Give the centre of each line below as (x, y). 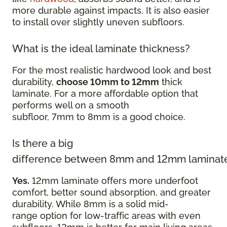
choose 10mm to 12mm (108, 82)
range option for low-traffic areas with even (106, 215)
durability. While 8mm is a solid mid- (90, 204)
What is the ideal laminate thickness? (102, 48)
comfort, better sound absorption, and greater (111, 192)
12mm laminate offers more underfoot (114, 180)
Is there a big (43, 143)
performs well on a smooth (71, 105)
